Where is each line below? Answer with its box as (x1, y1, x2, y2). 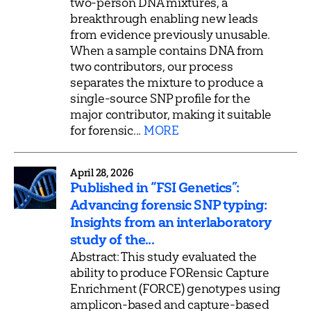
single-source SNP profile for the (70, 90, 251, 106)
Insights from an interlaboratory (70, 213, 272, 230)
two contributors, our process (70, 58, 233, 74)
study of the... (70, 230, 154, 248)
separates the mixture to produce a (70, 74, 264, 90)
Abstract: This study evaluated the (70, 248, 258, 264)
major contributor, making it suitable (70, 106, 272, 122)
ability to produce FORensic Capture (70, 264, 269, 280)
